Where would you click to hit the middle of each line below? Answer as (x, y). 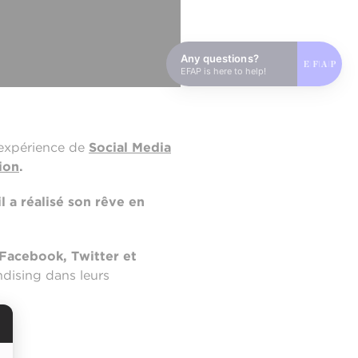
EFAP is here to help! (223, 71)
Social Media (130, 148)
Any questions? (220, 58)
